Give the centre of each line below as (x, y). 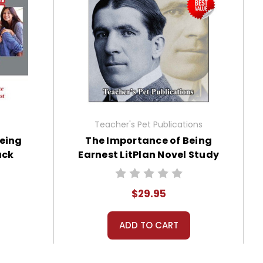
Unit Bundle (149, 169)
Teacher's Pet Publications (149, 125)
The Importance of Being (149, 141)
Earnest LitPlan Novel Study (149, 155)
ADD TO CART (149, 225)
